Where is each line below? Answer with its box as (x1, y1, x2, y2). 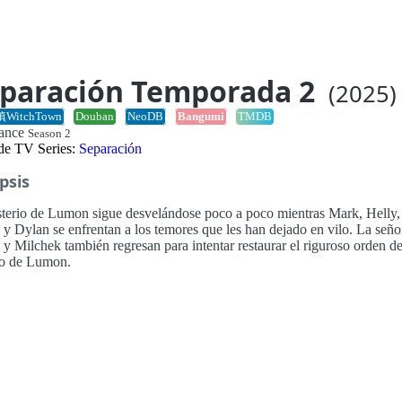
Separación (78, 141, 142, 156)
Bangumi (177, 110, 224, 123)
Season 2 (27, 127, 71, 140)
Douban (74, 110, 114, 123)
